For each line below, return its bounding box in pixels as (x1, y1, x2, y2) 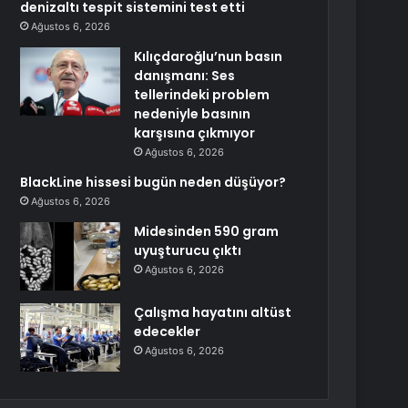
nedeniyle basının (134, 105, 251, 123)
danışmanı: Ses (134, 66, 236, 85)
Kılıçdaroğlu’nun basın (134, 47, 283, 66)
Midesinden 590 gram (134, 222, 280, 240)
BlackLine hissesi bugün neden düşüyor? (20, 173, 287, 191)
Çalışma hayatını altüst (134, 303, 292, 321)
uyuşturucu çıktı (134, 241, 242, 260)
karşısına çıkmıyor (134, 124, 256, 142)
